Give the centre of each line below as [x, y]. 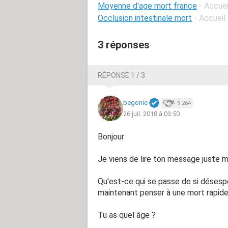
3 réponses [124, 45]
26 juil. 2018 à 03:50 [151, 113]
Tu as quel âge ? [127, 215]
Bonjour [111, 136]
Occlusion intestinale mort [145, 18]
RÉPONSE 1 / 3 [121, 75]
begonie [135, 103]
